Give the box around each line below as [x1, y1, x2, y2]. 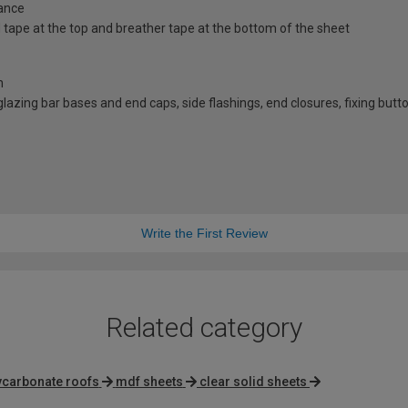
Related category [106, 311, 302, 344]
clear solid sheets [199, 374, 307, 390]
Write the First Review [140, 226, 268, 241]
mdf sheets [115, 374, 183, 390]
